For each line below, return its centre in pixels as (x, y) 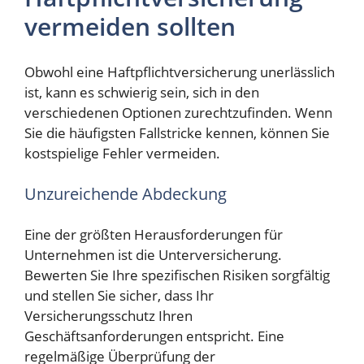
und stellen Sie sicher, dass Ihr (119, 296)
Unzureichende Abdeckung (126, 193)
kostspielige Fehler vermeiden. (122, 154)
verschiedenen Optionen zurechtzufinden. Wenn (178, 113)
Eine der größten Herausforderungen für (154, 235)
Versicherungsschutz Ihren (108, 316)
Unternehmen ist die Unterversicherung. (153, 255)
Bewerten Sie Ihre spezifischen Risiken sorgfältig (177, 275)
